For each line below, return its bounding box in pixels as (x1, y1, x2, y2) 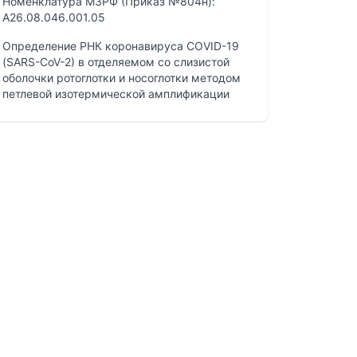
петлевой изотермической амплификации (2, 87, 229, 100)
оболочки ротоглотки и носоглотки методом (2, 71, 241, 84)
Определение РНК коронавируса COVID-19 (2, 39, 239, 53)
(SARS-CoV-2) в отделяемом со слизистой (2, 55, 229, 69)
